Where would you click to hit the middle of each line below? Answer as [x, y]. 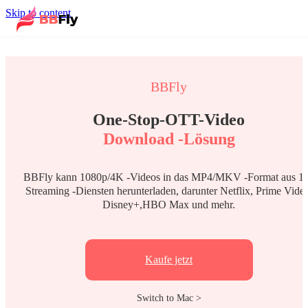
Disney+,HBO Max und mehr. [169, 205]
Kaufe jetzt [169, 260]
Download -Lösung [169, 139]
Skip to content [38, 13]
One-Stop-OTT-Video [169, 120]
